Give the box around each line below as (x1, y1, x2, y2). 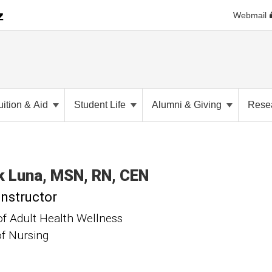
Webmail (233, 10, 267, 20)
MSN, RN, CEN (50, 166, 149, 185)
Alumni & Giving (152, 100, 224, 110)
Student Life (74, 100, 128, 110)
